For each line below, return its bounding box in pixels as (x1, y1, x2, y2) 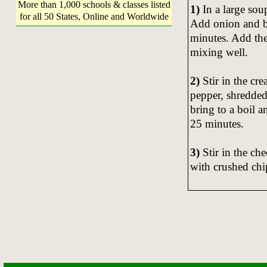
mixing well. (190, 45, 248, 58)
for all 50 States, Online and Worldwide (19, 11, 169, 21)
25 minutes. (190, 117, 244, 130)
